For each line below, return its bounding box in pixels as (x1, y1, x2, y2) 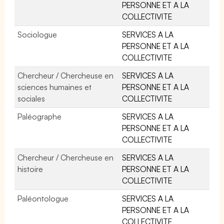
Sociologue (17, 29, 57, 39)
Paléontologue (17, 193, 68, 203)
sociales (17, 93, 45, 103)
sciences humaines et (17, 81, 92, 92)
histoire (17, 163, 43, 174)
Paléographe (17, 111, 61, 121)
